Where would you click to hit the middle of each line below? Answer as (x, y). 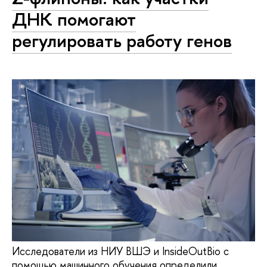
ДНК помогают (74, 19)
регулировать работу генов (122, 41)
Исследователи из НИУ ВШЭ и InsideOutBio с (120, 251)
